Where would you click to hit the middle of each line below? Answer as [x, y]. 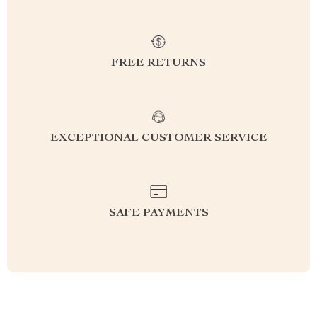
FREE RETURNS [158, 64]
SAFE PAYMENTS [158, 214]
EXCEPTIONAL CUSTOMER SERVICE [158, 139]
